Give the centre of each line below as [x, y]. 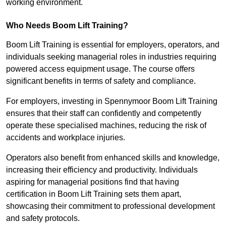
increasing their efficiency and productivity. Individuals [102, 170]
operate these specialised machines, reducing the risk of [106, 126]
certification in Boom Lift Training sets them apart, [94, 194]
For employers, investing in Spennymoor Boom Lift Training [112, 101]
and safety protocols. [43, 218]
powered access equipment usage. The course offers [100, 69]
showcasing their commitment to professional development [110, 206]
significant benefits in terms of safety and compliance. [101, 81]
